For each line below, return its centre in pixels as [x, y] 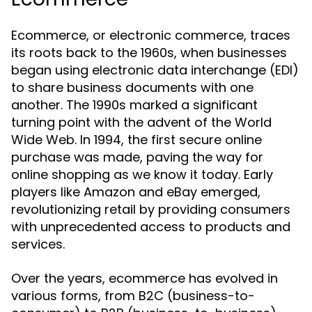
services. [38, 244]
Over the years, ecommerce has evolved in [145, 278]
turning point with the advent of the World [141, 122]
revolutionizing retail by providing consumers [151, 209]
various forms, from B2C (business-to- [133, 296]
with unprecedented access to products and [151, 227]
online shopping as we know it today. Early [142, 174]
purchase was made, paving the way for [137, 157]
